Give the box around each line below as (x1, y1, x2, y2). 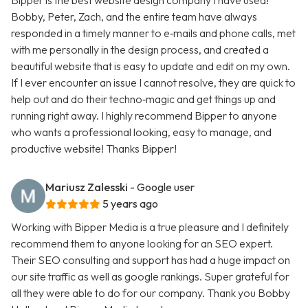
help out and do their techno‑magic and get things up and (11, 92, 276, 107)
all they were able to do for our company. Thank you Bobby (11, 286, 290, 300)
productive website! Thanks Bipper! (11, 142, 177, 156)
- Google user (130, 180, 195, 195)
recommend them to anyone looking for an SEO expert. (11, 236, 273, 251)
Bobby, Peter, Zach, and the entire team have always (11, 10, 257, 24)
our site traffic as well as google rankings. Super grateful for (11, 269, 289, 284)
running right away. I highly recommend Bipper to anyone (11, 109, 277, 123)
